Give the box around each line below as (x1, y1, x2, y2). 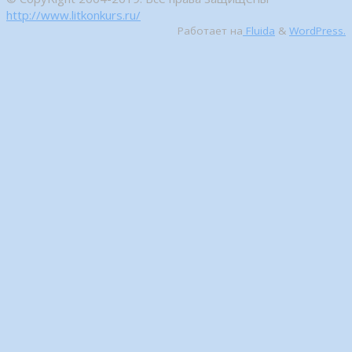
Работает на (178, 24, 243, 38)
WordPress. (289, 24, 346, 38)
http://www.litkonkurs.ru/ (6, 7, 141, 24)
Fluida (243, 24, 275, 38)
